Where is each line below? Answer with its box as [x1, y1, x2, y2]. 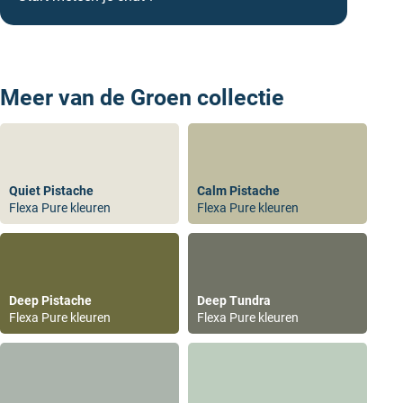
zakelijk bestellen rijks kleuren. [58, 112, 261, 130]
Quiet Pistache [9, 184, 94, 199]
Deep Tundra [197, 293, 271, 309]
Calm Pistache [197, 184, 280, 199]
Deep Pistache [9, 293, 92, 309]
